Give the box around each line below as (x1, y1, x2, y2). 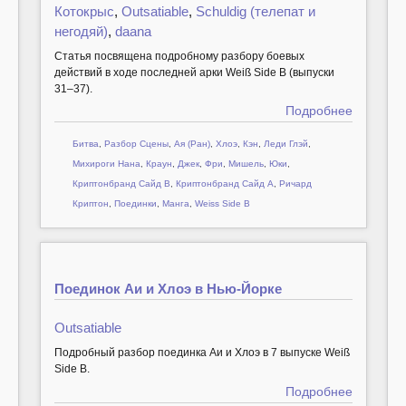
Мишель (227, 159, 264, 169)
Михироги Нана (72, 159, 140, 169)
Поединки (113, 198, 157, 209)
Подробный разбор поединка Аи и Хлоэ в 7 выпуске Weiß (53, 346, 350, 360)
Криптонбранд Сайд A (175, 179, 274, 189)
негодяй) (53, 23, 108, 39)
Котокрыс (53, 3, 114, 19)
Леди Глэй (263, 139, 308, 150)
